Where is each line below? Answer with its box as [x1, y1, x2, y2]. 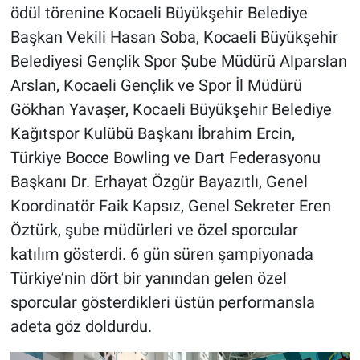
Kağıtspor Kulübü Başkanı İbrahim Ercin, [10, 123, 295, 143]
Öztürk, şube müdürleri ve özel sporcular [10, 219, 298, 239]
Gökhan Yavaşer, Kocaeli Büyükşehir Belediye [10, 99, 332, 119]
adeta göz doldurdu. [10, 316, 152, 336]
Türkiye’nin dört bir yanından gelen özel [10, 268, 287, 288]
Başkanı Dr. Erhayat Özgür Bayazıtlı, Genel [10, 171, 308, 191]
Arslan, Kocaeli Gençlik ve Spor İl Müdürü [10, 75, 302, 95]
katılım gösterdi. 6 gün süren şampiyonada [10, 243, 313, 264]
